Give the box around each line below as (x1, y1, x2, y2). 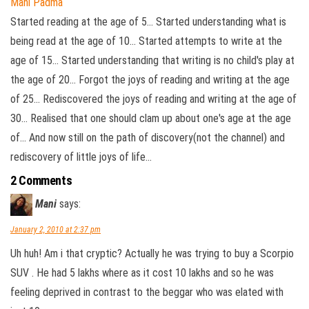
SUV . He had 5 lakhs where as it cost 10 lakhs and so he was (10, 266, 274, 280)
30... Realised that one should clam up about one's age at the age (10, 112, 291, 126)
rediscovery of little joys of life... (10, 150, 152, 164)
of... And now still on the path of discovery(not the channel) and (10, 131, 285, 145)
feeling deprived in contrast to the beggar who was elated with (10, 286, 283, 299)
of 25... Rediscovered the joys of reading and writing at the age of (10, 92, 297, 106)
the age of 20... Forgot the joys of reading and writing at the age (10, 73, 290, 87)
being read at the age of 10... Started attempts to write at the (10, 34, 282, 48)
